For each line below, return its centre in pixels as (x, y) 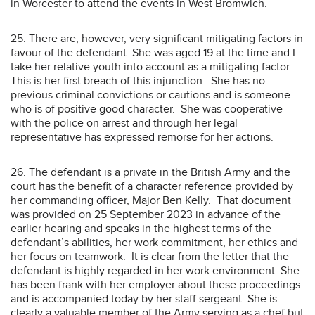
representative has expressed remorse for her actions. (142, 137)
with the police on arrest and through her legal (124, 123)
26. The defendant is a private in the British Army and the (150, 172)
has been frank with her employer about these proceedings (155, 284)
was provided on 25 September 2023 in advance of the (146, 214)
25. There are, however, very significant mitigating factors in (157, 38)
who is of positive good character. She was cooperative (147, 109)
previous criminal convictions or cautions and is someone (150, 95)
